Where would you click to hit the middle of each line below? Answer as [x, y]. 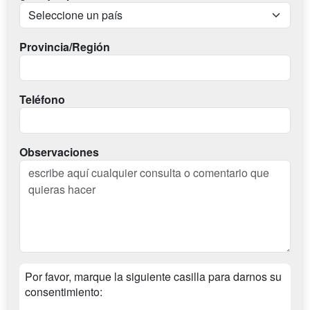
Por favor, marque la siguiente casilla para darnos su [153, 276]
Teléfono [42, 99]
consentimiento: [64, 292]
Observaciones [59, 152]
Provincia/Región [65, 47]
